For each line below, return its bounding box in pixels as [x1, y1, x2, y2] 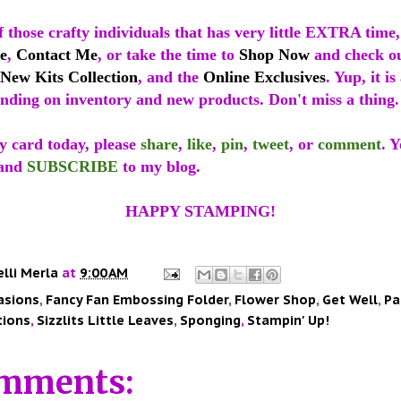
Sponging [180, 311, 241, 329]
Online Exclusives [203, 68, 326, 87]
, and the [138, 68, 203, 87]
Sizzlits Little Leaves [37, 311, 174, 329]
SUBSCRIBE [27, 158, 118, 176]
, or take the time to [98, 46, 239, 64]
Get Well [322, 291, 378, 309]
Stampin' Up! [247, 311, 329, 329]
